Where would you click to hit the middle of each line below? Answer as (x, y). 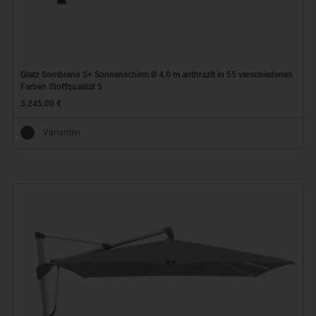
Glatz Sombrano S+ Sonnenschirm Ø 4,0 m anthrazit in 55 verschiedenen (156, 75)
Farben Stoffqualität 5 (61, 87)
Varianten (61, 132)
